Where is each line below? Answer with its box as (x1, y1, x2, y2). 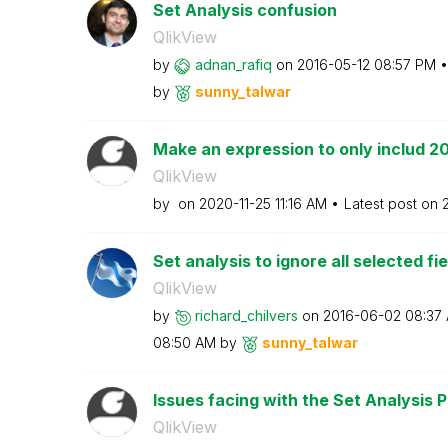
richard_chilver (194, 307, 291, 324)
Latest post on (343, 195, 442, 212)
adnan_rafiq (194, 56, 272, 73)
